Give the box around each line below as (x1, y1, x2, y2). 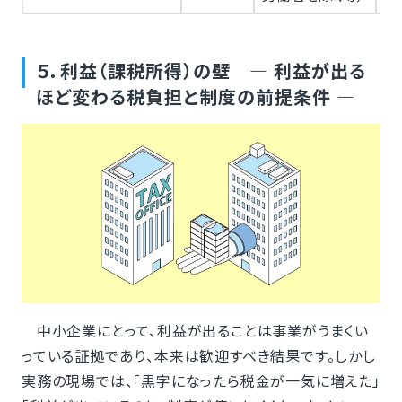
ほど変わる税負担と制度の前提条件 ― (35, 83, 355, 110)
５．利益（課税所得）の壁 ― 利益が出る (35, 57, 366, 84)
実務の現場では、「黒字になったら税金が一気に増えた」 (21, 370, 380, 392)
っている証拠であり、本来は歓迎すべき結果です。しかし (21, 345, 376, 367)
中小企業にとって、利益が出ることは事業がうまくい (21, 319, 369, 342)
